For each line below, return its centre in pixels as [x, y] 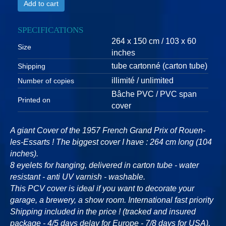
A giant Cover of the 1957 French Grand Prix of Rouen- [108, 130]
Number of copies [46, 80]
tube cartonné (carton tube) [159, 66]
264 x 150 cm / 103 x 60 [154, 41]
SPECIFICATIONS [50, 30]
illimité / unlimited [143, 80]
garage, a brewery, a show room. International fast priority [112, 200]
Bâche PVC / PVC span [154, 94]
